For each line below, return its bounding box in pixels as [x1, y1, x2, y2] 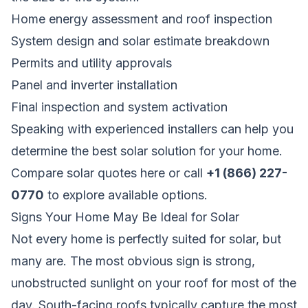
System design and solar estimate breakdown [11, 33, 269, 48]
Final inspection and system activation [11, 99, 228, 114]
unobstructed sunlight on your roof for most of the [11, 275, 296, 290]
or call [165, 165, 206, 180]
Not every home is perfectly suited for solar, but [11, 231, 281, 246]
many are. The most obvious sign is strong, [11, 253, 255, 268]
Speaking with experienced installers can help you [11, 121, 294, 136]
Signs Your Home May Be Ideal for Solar [11, 209, 239, 224]
